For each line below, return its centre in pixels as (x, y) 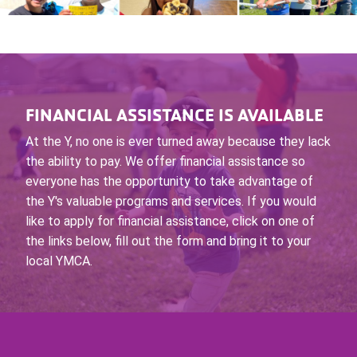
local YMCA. (59, 261)
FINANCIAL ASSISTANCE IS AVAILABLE (174, 115)
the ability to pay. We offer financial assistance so (165, 162)
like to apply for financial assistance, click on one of (170, 222)
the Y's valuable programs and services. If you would (171, 202)
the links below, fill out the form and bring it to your (168, 241)
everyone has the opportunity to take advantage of (169, 182)
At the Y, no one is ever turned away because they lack (178, 142)
